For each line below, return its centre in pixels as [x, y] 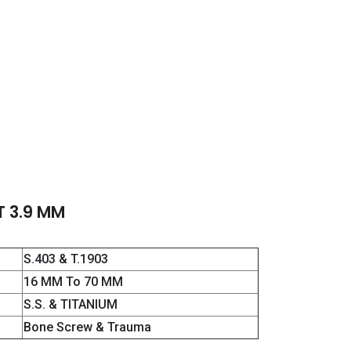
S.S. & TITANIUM [71, 304]
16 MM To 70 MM [74, 282]
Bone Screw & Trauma [88, 327]
